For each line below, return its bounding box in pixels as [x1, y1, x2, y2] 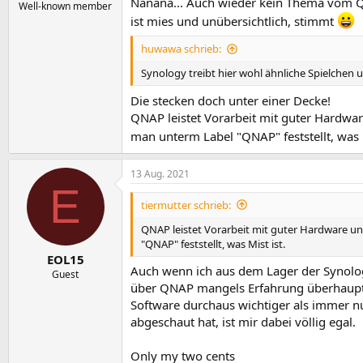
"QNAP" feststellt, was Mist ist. [141, 236, 285, 251]
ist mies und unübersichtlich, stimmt [130, 12, 337, 29]
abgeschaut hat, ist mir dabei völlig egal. [130, 314, 356, 330]
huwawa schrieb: [141, 41, 221, 56]
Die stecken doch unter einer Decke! [130, 92, 331, 109]
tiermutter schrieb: [141, 197, 231, 212]
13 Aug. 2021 [130, 166, 190, 181]
